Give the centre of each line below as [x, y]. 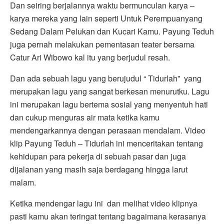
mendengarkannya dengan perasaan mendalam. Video [108, 130]
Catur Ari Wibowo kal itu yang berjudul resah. [90, 57]
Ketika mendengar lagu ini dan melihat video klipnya [104, 203]
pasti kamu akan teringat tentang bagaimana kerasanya [108, 216]
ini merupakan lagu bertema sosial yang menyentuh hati [109, 104]
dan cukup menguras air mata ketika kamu [85, 117]
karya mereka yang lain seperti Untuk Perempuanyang [106, 18]
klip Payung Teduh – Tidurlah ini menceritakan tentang [106, 143]
